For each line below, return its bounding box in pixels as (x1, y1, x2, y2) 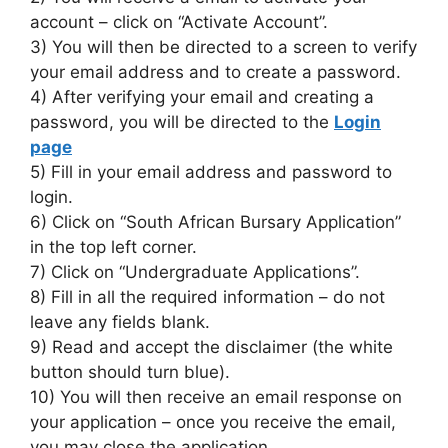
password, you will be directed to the (30, 112, 334, 133)
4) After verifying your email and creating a (30, 87, 374, 108)
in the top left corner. (30, 237, 197, 258)
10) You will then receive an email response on (30, 387, 402, 408)
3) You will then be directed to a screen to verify (30, 37, 417, 58)
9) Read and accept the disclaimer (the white (30, 337, 393, 358)
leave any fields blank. (30, 312, 210, 333)
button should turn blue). (30, 362, 230, 383)
